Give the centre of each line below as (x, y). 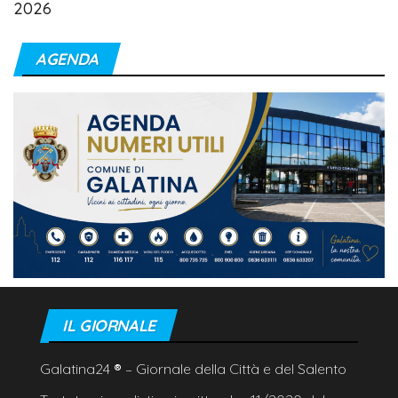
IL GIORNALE (109, 326)
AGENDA (67, 60)
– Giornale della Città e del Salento (236, 369)
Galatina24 (77, 369)
